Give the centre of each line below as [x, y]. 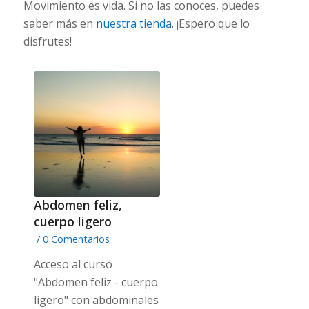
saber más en [59, 23]
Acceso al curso [73, 265]
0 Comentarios [76, 239]
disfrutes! [47, 41]
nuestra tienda [133, 23]
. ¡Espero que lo [210, 23]
